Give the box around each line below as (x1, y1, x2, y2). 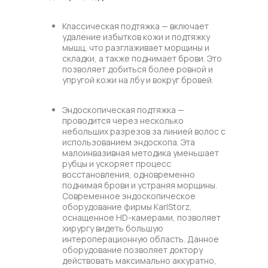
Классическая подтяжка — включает (62, 20, 209, 32)
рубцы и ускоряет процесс (62, 157, 171, 169)
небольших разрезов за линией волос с (62, 125, 226, 137)
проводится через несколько (62, 114, 184, 126)
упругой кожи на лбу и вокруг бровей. (62, 74, 214, 86)
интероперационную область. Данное (62, 233, 219, 245)
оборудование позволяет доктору (62, 243, 203, 255)
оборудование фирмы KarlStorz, (62, 200, 192, 212)
